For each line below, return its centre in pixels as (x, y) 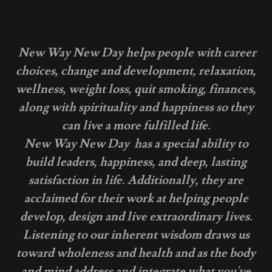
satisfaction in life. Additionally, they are (136, 180)
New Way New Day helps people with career (137, 53)
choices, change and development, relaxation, (136, 71)
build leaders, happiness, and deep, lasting (136, 162)
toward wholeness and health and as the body (136, 253)
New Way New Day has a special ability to (136, 144)
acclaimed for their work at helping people (136, 199)
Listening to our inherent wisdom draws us (136, 235)
